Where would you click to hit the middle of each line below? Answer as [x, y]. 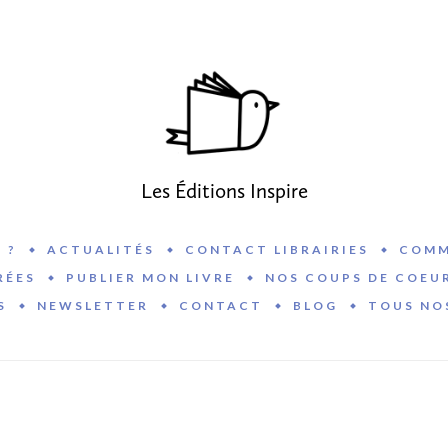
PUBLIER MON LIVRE [150, 278]
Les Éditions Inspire [224, 191]
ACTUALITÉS [100, 250]
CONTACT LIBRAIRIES [276, 250]
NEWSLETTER [93, 306]
